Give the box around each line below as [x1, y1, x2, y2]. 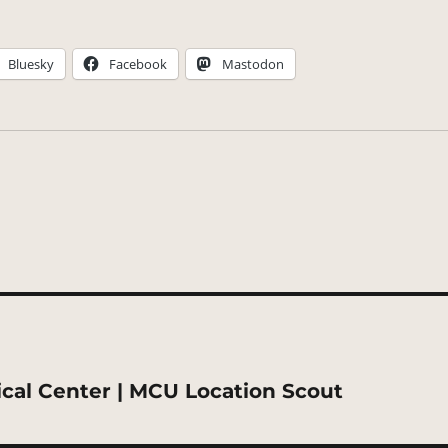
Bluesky [8, 55, 55, 74]
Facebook [109, 55, 168, 74]
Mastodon [222, 55, 285, 74]
